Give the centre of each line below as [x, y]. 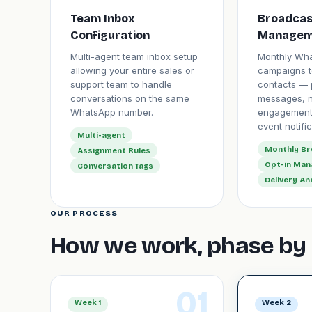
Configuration [110, 35]
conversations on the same [130, 98]
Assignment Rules [114, 150]
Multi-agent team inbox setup [134, 56]
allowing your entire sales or [132, 70]
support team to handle [121, 84]
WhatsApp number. [112, 112]
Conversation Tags [115, 166]
